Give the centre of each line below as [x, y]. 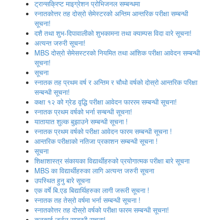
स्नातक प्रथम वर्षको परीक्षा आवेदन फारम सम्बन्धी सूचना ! [103, 131]
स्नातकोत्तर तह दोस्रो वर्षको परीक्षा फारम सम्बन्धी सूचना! [102, 210]
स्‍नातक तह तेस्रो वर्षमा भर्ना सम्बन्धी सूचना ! [87, 200]
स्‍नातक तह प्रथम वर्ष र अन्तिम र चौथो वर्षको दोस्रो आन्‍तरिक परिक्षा [116, 82]
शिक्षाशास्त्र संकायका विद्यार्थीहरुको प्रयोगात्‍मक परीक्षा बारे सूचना [112, 161]
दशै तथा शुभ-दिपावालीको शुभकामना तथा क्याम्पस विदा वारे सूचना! [113, 33]
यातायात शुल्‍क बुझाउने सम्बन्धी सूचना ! [81, 121]
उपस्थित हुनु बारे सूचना [62, 180]
